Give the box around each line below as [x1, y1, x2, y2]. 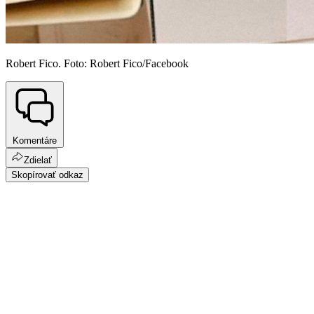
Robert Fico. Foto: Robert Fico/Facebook [6, 57, 189, 70]
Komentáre [13, 135, 57, 146]
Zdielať [24, 154, 52, 165]
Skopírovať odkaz [11, 169, 83, 180]
